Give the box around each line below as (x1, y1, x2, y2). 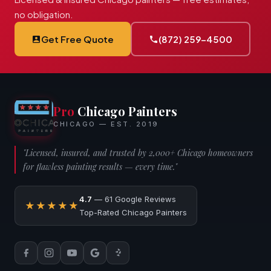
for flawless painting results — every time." (23, 161, 177, 173)
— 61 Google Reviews (92, 194, 176, 204)
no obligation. (15, 8, 73, 21)
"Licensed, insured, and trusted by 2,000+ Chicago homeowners (23, 147, 253, 159)
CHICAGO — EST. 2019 (53, 120, 159, 129)
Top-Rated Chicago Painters (79, 207, 187, 218)
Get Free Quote (41, 33, 114, 45)
